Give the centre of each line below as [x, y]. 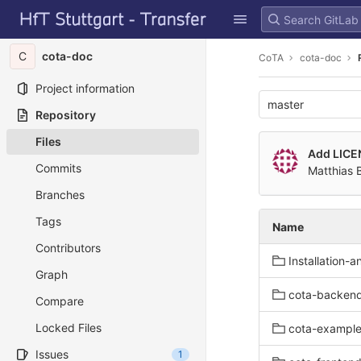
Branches [60, 195]
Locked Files [68, 328]
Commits [58, 168]
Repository [66, 115]
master [286, 104]
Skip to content [52, 27]
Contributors [68, 248]
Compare [60, 301]
